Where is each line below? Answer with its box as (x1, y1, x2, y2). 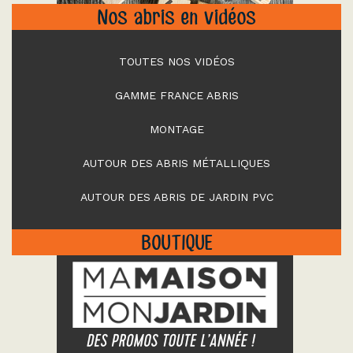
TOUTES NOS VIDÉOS (118, 55, 235, 69)
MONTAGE (149, 123, 204, 136)
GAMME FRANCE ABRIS (114, 89, 239, 102)
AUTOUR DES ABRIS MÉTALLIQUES (83, 157, 270, 170)
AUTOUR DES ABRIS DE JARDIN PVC (80, 191, 273, 204)
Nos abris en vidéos (97, 4, 256, 30)
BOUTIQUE (140, 229, 213, 255)
